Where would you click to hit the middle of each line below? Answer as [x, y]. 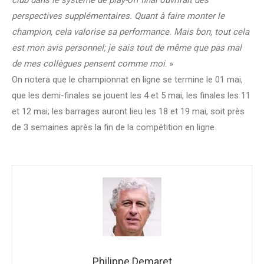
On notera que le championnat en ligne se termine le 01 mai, [127, 80]
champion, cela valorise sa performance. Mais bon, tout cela [131, 32]
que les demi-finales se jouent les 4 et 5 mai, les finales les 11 [131, 96]
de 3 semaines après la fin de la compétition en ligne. [114, 128]
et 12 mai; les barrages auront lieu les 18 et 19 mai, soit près [128, 112]
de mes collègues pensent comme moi [88, 64]
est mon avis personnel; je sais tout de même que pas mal [127, 48]
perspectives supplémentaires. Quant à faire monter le [118, 16]
